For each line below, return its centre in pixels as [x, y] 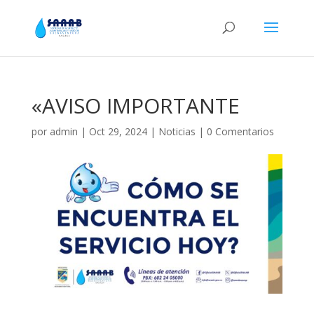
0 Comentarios [240, 131]
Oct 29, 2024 [118, 131]
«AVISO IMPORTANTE [135, 105]
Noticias [177, 131]
